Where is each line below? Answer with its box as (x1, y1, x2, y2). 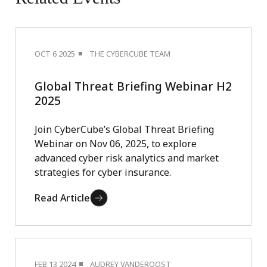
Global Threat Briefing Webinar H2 (34, 77, 232, 94)
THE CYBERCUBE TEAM (89, 48, 170, 59)
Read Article (34, 191, 90, 204)
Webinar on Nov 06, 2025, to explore (34, 136, 197, 150)
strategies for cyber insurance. (34, 165, 171, 179)
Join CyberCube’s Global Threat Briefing (34, 122, 214, 136)
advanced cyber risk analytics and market (34, 151, 219, 164)
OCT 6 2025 (34, 48, 75, 59)
